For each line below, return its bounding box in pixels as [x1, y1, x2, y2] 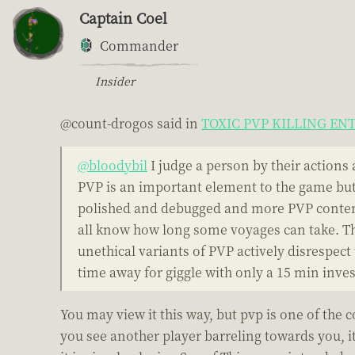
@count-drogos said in [60, 113, 201, 132]
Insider [95, 72, 135, 89]
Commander [100, 36, 178, 55]
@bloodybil [78, 155, 147, 174]
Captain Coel [79, 6, 167, 28]
